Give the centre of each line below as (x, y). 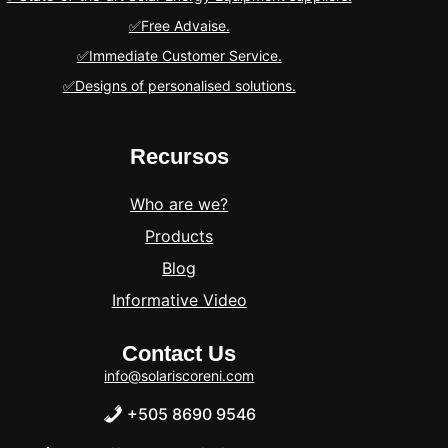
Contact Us (179, 353)
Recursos (179, 156)
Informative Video (179, 300)
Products (179, 236)
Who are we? (179, 204)
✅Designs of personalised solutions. (179, 85)
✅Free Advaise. (179, 25)
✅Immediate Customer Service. (179, 55)
